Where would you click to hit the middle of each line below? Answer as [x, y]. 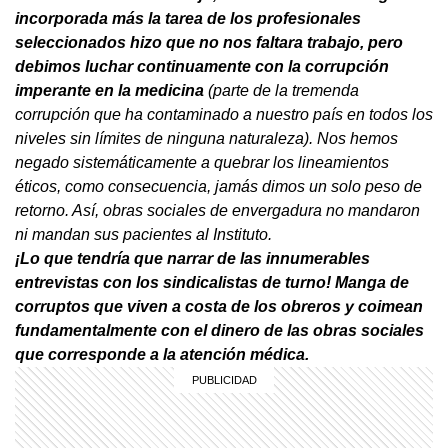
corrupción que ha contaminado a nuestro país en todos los [224, 114]
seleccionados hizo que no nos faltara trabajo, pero [209, 42]
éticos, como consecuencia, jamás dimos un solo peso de [218, 186]
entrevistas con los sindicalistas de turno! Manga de [212, 282]
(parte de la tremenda [281, 90]
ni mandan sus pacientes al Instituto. [143, 234]
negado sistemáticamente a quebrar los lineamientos [202, 162]
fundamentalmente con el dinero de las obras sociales [219, 330]
